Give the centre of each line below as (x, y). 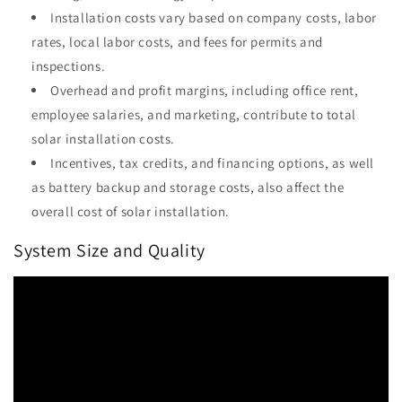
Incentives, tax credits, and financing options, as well (213, 163)
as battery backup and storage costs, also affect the (188, 188)
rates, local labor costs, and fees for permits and (178, 42)
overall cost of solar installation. (131, 212)
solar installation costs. (103, 139)
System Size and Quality (109, 250)
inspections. (69, 66)
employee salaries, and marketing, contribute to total (194, 115)
